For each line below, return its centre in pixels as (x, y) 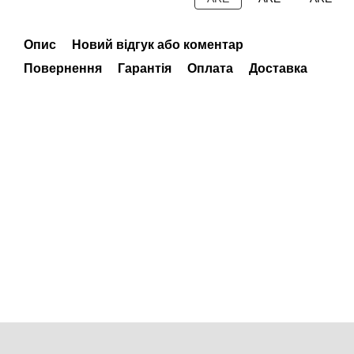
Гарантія (145, 68)
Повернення (63, 68)
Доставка (278, 68)
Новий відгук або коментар (158, 45)
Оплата (210, 68)
